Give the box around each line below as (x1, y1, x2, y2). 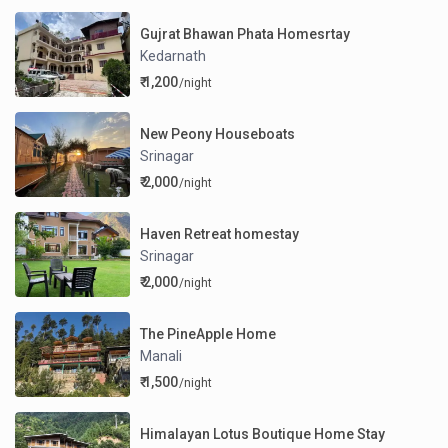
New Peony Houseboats (140, 125, 296, 142)
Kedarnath (140, 47, 207, 64)
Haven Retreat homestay (140, 225, 300, 242)
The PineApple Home (140, 325, 277, 342)
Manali (140, 347, 183, 364)
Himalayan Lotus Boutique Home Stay (140, 425, 386, 442)
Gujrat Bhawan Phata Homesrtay (140, 25, 351, 42)
